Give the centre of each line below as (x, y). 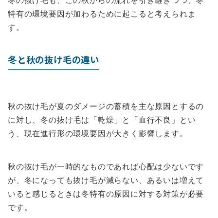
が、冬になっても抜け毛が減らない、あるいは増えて (106, 180)
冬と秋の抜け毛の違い (54, 60)
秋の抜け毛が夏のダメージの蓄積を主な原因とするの (106, 106)
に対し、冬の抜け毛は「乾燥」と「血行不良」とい (102, 120)
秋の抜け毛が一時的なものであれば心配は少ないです (106, 167)
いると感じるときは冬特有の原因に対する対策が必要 (106, 194)
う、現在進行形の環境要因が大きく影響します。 (98, 134)
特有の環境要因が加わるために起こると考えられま (102, 14)
